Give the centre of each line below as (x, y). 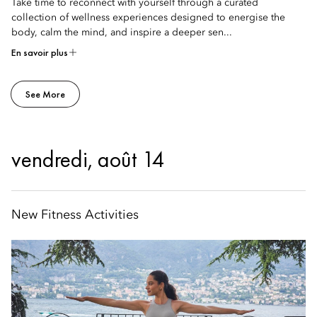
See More (45, 94)
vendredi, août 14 (88, 160)
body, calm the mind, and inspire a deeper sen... (122, 33)
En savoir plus (40, 52)
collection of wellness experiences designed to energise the (148, 18)
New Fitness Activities (75, 215)
